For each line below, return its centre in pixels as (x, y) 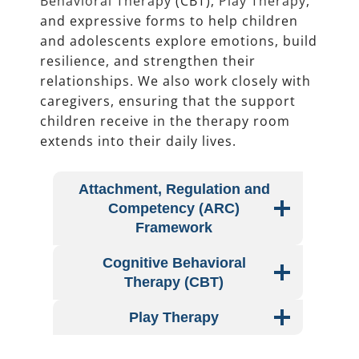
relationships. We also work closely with (175, 81)
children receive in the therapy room (165, 121)
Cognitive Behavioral (174, 263)
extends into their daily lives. (138, 141)
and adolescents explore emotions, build (179, 41)
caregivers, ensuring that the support (168, 101)
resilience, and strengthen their (148, 61)
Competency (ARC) (174, 209)
